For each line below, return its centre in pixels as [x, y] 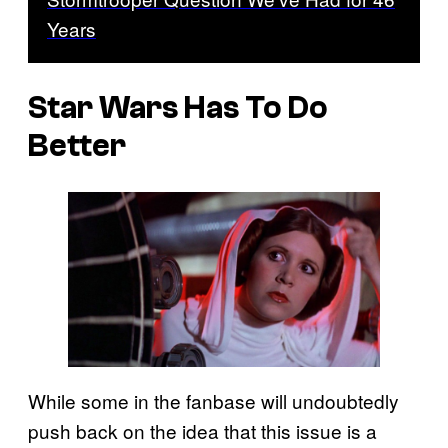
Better [77, 146]
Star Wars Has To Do [178, 108]
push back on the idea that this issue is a [202, 431]
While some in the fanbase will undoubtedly [213, 401]
